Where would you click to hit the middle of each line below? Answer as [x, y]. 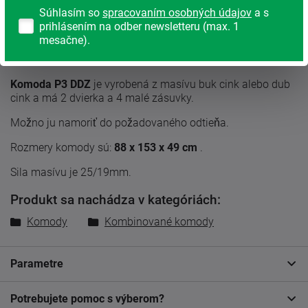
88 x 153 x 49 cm [156, 148]
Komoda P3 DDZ [51, 85]
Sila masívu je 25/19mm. [71, 173]
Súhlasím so [71, 13]
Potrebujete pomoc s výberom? [87, 298]
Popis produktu [48, 49]
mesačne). [65, 40]
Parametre [37, 263]
